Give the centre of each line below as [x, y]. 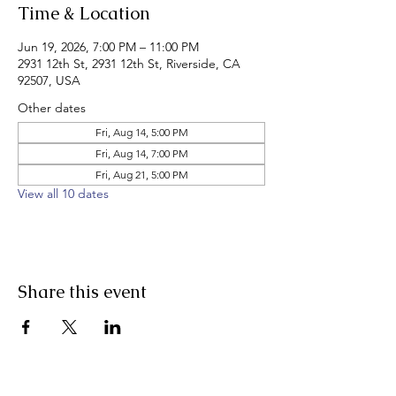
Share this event [82, 292]
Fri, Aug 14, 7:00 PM [141, 153]
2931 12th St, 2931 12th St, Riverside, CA [129, 64]
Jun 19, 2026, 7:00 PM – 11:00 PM [108, 47]
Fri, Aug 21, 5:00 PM [141, 175]
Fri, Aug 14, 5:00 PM [141, 132]
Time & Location [84, 13]
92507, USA [49, 80]
